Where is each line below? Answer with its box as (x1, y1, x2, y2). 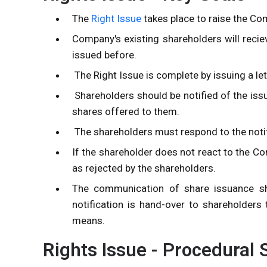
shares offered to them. (72, 105, 180, 117)
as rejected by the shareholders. (72, 162, 216, 174)
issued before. (72, 48, 137, 61)
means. (72, 214, 105, 226)
